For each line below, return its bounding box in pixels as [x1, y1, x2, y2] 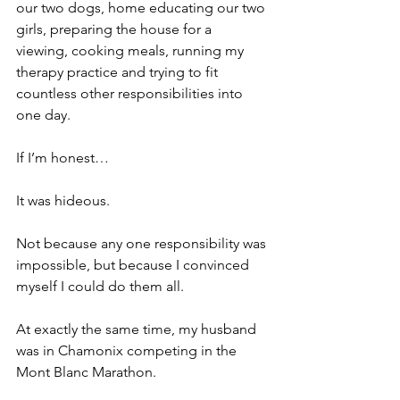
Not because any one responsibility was [16, 234, 270, 252]
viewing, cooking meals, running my [16, 41, 247, 59]
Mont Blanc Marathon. [16, 362, 156, 380]
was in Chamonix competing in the [16, 341, 240, 359]
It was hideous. [16, 191, 110, 209]
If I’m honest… [16, 148, 109, 166]
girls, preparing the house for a [16, 20, 215, 37]
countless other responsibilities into [16, 84, 246, 102]
